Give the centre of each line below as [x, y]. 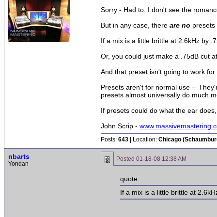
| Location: [143, 139]
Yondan [18, 164]
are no [180, 25]
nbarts [19, 156]
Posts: [109, 139]
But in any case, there [135, 25]
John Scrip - [120, 126]
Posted [126, 159]
